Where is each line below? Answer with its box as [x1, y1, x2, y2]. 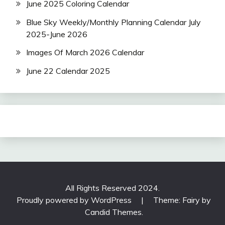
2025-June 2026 [26, 29, 87, 39]
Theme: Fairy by [153, 195, 211, 205]
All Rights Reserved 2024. [65, 183, 160, 193]
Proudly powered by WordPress [17, 195, 134, 205]
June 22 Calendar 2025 [26, 66, 110, 76]
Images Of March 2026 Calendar [26, 47, 144, 58]
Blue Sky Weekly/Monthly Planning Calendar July [26, 17, 201, 27]
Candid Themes [84, 207, 142, 217]
